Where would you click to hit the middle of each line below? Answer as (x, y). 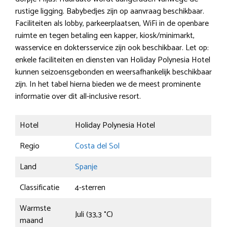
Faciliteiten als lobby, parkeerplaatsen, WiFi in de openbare (112, 23)
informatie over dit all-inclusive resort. (78, 96)
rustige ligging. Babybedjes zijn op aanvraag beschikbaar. (110, 11)
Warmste (35, 208)
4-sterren (90, 187)
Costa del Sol (97, 146)
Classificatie (40, 187)
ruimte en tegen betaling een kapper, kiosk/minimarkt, (105, 35)
